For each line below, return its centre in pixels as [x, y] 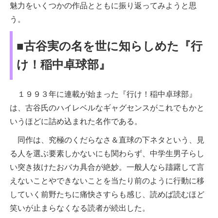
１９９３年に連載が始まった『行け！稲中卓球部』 [103, 94]
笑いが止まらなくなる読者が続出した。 [80, 208]
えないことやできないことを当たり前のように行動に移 [107, 181]
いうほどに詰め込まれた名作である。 [76, 121]
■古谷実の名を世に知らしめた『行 [109, 46]
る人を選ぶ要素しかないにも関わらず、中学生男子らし [107, 153]
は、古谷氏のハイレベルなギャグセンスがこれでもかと [107, 108]
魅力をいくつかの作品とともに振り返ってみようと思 [103, 5]
